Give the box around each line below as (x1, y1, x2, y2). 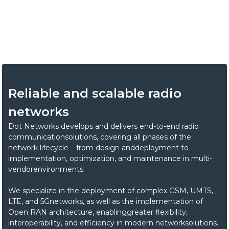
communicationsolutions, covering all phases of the (8, 132, 191, 142)
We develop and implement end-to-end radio (8, 5, 170, 15)
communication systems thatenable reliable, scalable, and (8, 16, 214, 26)
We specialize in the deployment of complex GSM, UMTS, (8, 186, 213, 195)
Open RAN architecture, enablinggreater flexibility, (8, 207, 188, 217)
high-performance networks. (8, 27, 110, 36)
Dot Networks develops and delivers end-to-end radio (8, 121, 199, 131)
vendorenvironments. (8, 164, 85, 174)
